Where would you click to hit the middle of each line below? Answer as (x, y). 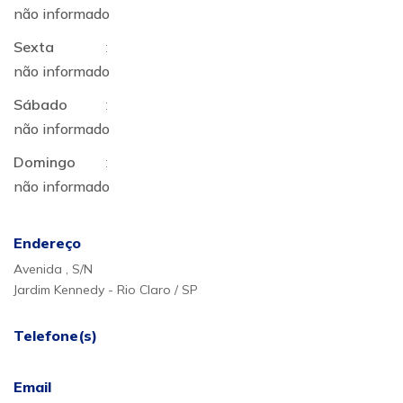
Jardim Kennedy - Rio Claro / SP (106, 290)
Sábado (40, 104)
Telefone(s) (55, 336)
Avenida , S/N (53, 269)
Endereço (47, 243)
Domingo (45, 162)
